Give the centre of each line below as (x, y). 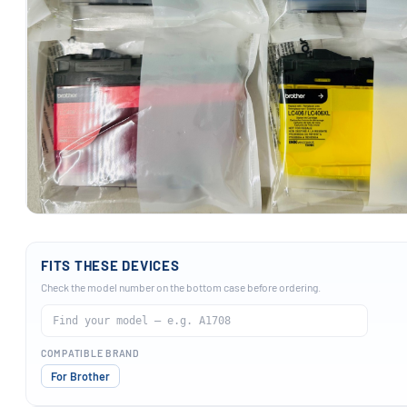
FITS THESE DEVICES (110, 265)
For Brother (80, 376)
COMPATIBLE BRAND (90, 353)
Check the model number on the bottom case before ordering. (181, 287)
